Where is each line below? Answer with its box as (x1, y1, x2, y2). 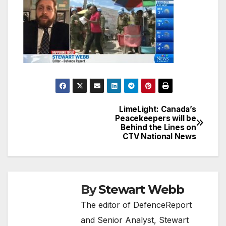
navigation (22, 125, 104, 145)
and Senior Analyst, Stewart (81, 214, 189, 225)
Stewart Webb (98, 182, 185, 197)
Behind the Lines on (121, 122, 196, 132)
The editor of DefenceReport (81, 199, 192, 210)
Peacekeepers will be (115, 113, 196, 123)
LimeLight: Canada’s (119, 104, 196, 114)
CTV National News (122, 131, 196, 141)
